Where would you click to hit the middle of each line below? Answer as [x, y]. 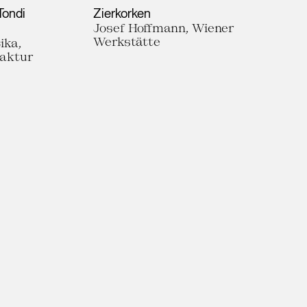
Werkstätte [127, 41]
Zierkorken [122, 13]
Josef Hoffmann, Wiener [164, 27]
